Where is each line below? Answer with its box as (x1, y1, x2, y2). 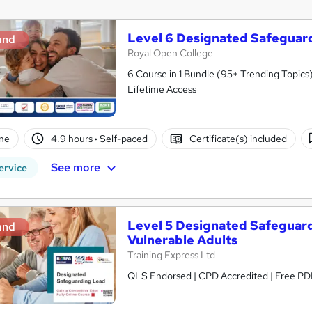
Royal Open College (127, 46, 213, 59)
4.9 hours (51, 132, 95, 145)
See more (50, 159, 100, 175)
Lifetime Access (127, 82, 196, 95)
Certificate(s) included (189, 132, 287, 145)
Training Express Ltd (127, 249, 215, 262)
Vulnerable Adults (127, 232, 237, 249)
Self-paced (97, 132, 148, 145)
